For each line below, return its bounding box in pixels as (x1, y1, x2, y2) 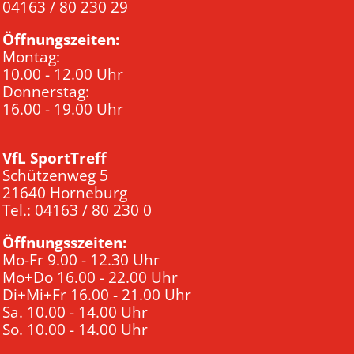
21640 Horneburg (2, 182, 127, 203)
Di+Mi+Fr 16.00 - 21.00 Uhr (2, 284, 191, 305)
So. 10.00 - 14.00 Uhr (2, 318, 148, 340)
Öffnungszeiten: (2, 28, 119, 50)
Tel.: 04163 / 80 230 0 (2, 199, 152, 220)
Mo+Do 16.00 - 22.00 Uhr (2, 266, 178, 288)
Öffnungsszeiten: (2, 232, 126, 253)
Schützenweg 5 (2, 164, 108, 186)
